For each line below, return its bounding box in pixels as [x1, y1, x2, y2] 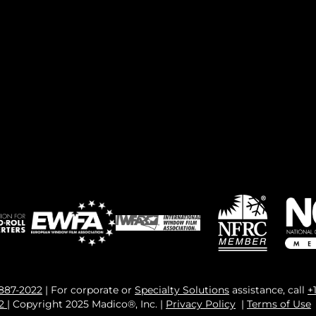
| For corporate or [42, 284, 135, 297]
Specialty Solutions [135, 284, 229, 297]
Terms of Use [247, 298, 311, 311]
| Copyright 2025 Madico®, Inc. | [7, 298, 166, 311]
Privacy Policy [166, 298, 236, 311]
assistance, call [229, 284, 308, 297]
